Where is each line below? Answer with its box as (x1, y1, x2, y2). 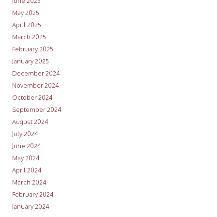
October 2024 (12, 93, 53, 101)
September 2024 (12, 105, 62, 113)
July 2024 (12, 129, 38, 138)
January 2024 (12, 202, 49, 210)
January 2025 (12, 57, 49, 65)
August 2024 (12, 117, 48, 125)
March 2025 (12, 32, 46, 41)
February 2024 (12, 190, 54, 198)
